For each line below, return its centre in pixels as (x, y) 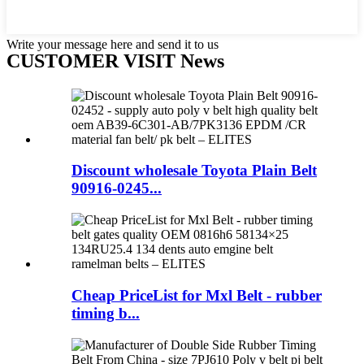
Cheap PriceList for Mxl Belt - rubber (197, 295)
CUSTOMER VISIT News (115, 61)
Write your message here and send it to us (113, 44)
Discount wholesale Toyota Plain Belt (194, 171)
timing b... (106, 313)
